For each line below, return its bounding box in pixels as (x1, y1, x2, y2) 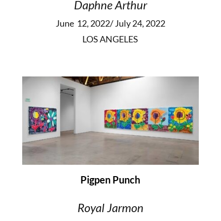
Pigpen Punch (80, 173, 141, 185)
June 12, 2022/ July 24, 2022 (55, 17, 165, 29)
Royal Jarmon (77, 200, 144, 215)
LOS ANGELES (82, 33, 139, 44)
